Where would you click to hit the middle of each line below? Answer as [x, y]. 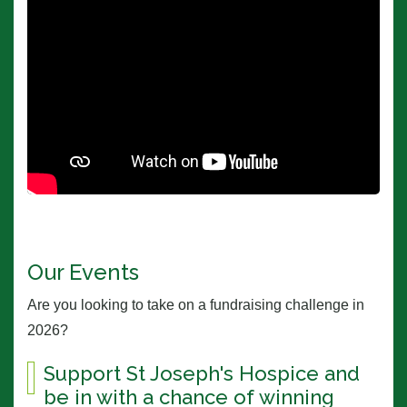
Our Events [83, 273]
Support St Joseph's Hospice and [202, 374]
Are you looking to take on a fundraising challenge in [196, 305]
